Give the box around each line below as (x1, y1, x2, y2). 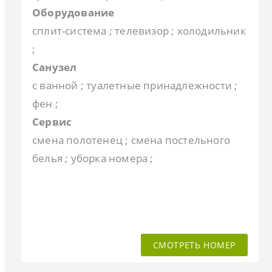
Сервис (32, 114, 72, 129)
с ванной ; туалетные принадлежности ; (32, 78, 238, 92)
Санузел (32, 59, 77, 74)
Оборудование (32, 5, 115, 19)
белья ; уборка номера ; (32, 151, 154, 165)
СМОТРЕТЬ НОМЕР (152, 239, 236, 251)
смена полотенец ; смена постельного (32, 132, 231, 147)
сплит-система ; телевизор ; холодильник (32, 23, 246, 38)
